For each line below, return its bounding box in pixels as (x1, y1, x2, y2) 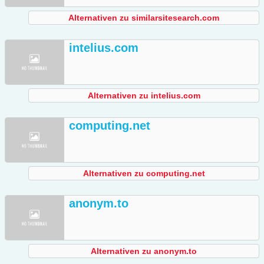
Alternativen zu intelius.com (87, 91, 200, 101)
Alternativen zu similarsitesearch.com (68, 13, 219, 23)
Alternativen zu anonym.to (91, 246, 197, 256)
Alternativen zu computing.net (82, 169, 205, 179)
